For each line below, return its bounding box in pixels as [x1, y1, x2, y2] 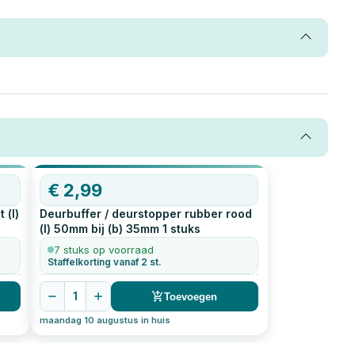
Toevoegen [164, 290, 218, 303]
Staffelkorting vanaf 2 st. [47, 256, 162, 269]
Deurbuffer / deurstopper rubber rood [39, 207, 252, 221]
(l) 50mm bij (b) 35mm [39, 222, 159, 236]
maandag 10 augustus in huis [39, 315, 170, 326]
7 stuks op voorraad [53, 243, 154, 257]
